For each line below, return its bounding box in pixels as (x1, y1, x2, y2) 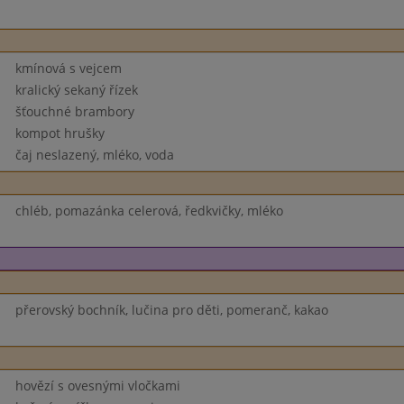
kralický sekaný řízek (14, 81, 138, 98)
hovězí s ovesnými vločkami (14, 377, 180, 394)
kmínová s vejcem (14, 60, 122, 77)
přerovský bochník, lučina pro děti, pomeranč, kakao (14, 301, 328, 318)
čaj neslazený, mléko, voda (14, 146, 174, 163)
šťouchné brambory (14, 103, 134, 120)
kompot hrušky (14, 124, 105, 142)
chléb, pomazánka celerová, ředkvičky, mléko (14, 202, 283, 219)
